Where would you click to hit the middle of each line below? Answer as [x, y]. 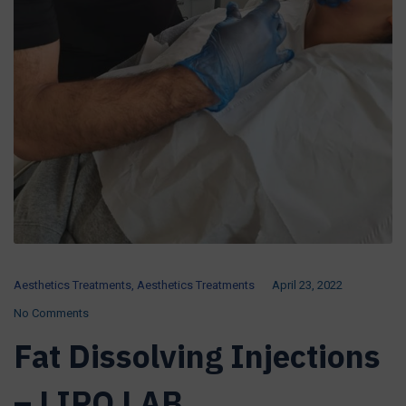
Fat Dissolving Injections [197, 357]
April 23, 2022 [307, 285]
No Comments [51, 314]
